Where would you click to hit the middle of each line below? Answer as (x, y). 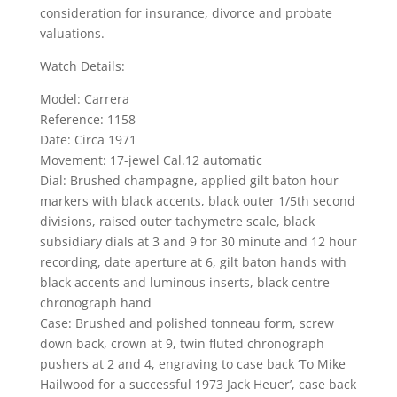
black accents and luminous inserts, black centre (184, 282)
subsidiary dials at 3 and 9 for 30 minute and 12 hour (198, 241)
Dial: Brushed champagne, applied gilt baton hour (189, 180)
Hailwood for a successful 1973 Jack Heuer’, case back (198, 384)
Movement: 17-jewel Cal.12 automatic (151, 160)
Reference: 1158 (87, 119)
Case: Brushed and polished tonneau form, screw (187, 323)
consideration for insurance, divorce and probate (186, 12)
